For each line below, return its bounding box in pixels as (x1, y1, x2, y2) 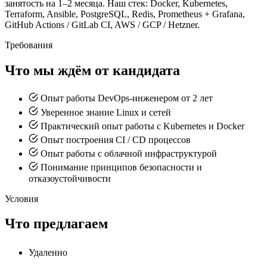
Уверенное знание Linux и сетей (41, 107, 171, 117)
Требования (5, 39, 52, 50)
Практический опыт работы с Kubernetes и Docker (41, 121, 244, 131)
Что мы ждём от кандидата (5, 62, 180, 78)
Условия (5, 193, 38, 204)
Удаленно (29, 247, 67, 258)
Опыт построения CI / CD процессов (41, 135, 191, 145)
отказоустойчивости (29, 173, 111, 184)
